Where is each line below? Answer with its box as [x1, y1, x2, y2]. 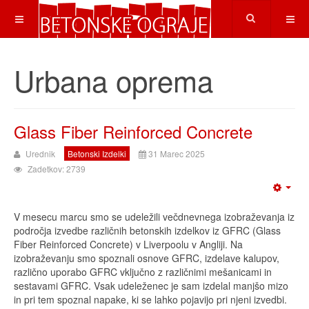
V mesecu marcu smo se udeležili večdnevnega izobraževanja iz [14, 210, 295, 223]
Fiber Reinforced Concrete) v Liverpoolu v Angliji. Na [14, 237, 243, 251]
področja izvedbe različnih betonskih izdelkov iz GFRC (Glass [14, 223, 281, 237]
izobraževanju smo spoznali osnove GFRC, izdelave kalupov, [14, 251, 279, 265]
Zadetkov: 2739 [28, 163, 86, 175]
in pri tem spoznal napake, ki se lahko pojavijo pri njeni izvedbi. [14, 292, 287, 306]
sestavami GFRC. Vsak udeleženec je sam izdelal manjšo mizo [14, 279, 288, 292]
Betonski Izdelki [68, 148, 126, 159]
